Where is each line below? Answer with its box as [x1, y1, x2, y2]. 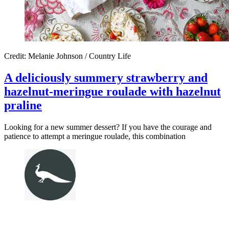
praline [4, 98, 42, 112]
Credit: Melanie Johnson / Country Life [4, 51, 131, 60]
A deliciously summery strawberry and [4, 71, 208, 84]
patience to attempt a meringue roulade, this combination [4, 131, 186, 141]
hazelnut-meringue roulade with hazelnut [4, 84, 221, 98]
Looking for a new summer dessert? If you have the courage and [4, 122, 212, 131]
